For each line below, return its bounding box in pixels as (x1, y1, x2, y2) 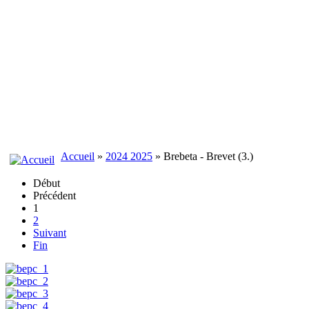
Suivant (33, 227, 66, 239)
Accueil (61, 150, 94, 162)
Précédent (33, 190, 76, 201)
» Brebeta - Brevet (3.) (152, 150, 253, 162)
